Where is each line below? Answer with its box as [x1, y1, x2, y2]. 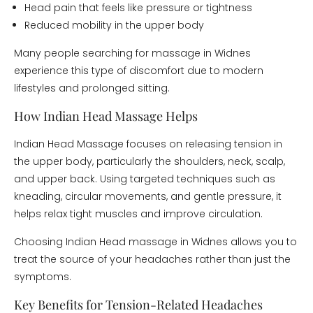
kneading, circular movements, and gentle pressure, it [14, 189, 282, 203]
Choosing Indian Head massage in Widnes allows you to [14, 235, 297, 249]
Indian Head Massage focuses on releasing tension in [14, 137, 282, 151]
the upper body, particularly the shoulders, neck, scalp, [14, 154, 285, 168]
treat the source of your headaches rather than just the [14, 252, 291, 266]
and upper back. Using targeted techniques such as [14, 172, 275, 186]
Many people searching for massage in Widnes [14, 46, 251, 60]
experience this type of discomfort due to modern [14, 64, 263, 78]
